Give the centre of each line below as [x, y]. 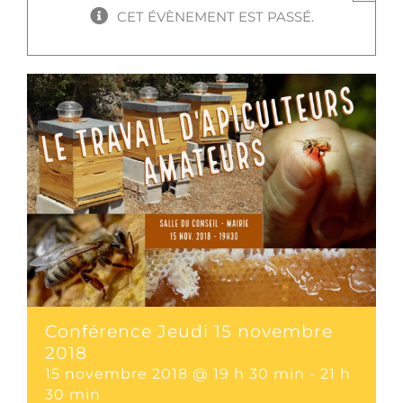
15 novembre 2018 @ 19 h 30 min [175, 373]
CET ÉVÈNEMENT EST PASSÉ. [215, 17]
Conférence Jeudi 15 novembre [189, 331]
